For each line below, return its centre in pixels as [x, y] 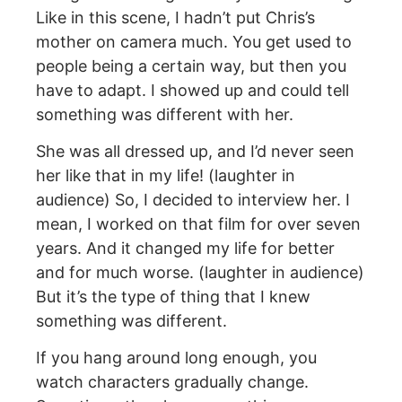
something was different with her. [165, 114]
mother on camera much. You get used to [194, 41]
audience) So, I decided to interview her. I [193, 199]
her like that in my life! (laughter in [166, 175]
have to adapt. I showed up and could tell [192, 90]
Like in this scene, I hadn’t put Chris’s [175, 17]
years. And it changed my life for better [185, 248]
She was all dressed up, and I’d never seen [195, 151]
